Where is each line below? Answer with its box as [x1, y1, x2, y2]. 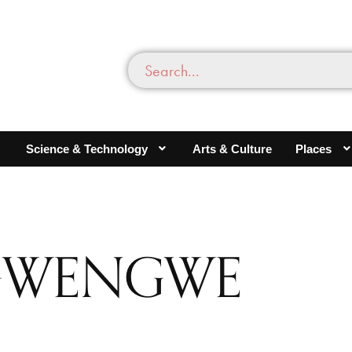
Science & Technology [25, 141, 148, 156]
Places [295, 141, 332, 156]
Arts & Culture [192, 141, 273, 156]
